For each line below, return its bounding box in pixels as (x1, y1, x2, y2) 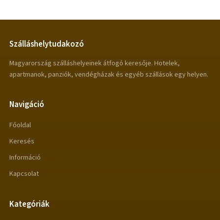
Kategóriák (9, 198, 50, 211)
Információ (9, 152, 41, 163)
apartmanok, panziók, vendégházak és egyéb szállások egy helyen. (9, 69, 209, 80)
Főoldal (9, 120, 31, 131)
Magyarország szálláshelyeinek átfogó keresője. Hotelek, (9, 57, 180, 68)
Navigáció (9, 98, 45, 110)
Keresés (9, 136, 35, 147)
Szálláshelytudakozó (9, 38, 84, 51)
